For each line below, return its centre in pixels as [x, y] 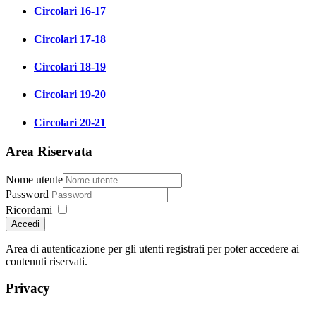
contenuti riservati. [47, 261]
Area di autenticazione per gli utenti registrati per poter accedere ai [152, 248]
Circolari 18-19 [70, 66]
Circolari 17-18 [70, 39]
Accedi [25, 224]
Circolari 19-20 [70, 95]
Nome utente [34, 179]
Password [27, 194]
